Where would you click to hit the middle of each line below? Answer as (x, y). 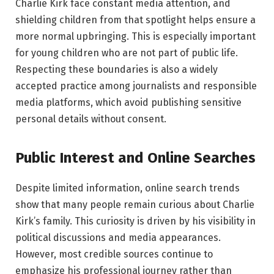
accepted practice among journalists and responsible (136, 86)
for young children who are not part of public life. (127, 53)
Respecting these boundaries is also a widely (117, 69)
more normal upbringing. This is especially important (135, 36)
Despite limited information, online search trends (128, 188)
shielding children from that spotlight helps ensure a (135, 20)
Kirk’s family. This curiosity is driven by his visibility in (135, 221)
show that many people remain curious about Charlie (135, 205)
